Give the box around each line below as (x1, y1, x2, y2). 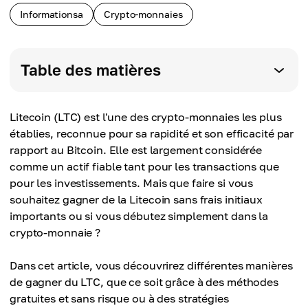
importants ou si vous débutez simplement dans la (10, 209, 269, 223)
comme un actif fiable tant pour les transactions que (10, 159, 279, 173)
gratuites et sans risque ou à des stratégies (10, 291, 229, 305)
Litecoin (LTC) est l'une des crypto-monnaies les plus (10, 110, 282, 124)
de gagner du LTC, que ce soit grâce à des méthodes (10, 275, 279, 289)
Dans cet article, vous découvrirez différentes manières (10, 258, 293, 272)
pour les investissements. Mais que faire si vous (10, 176, 254, 190)
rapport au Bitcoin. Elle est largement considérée (10, 143, 263, 157)
